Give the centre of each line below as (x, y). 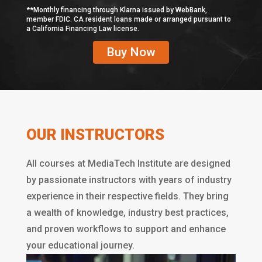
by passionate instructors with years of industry (129, 180)
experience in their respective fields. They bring (127, 196)
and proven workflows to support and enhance (126, 229)
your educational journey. (80, 245)
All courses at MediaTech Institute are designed (128, 163)
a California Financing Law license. (82, 28)
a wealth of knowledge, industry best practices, (127, 212)
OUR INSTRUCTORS (95, 134)
